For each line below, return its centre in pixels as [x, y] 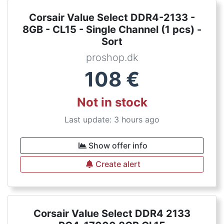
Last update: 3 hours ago [112, 119]
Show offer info [118, 145]
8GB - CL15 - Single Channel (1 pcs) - [112, 29]
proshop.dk [112, 57]
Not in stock [112, 102]
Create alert [118, 164]
